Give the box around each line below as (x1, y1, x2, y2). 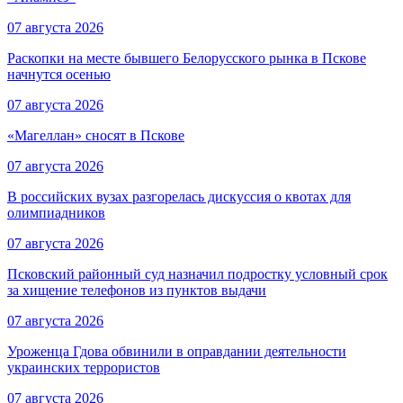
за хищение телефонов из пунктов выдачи (7, 282, 266, 299)
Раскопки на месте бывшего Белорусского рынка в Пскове (7, 50, 366, 67)
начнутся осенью (7, 67, 111, 83)
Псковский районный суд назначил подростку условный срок (7, 266, 388, 282)
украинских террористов (7, 360, 160, 376)
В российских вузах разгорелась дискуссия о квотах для (7, 189, 351, 205)
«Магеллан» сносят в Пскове (7, 128, 184, 144)
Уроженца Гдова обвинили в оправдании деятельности (7, 344, 346, 360)
